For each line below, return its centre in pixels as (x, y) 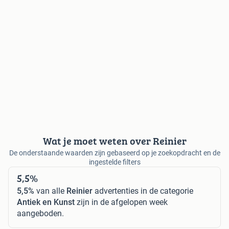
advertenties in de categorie (143, 191)
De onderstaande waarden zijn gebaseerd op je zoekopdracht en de (114, 153)
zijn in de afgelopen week (121, 202)
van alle (50, 191)
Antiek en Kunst (46, 202)
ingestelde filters (114, 162)
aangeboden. (40, 213)
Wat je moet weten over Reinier (114, 141)
